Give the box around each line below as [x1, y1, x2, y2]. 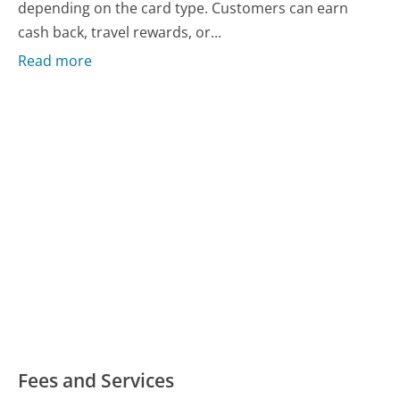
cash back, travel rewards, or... [18, 21, 222, 42]
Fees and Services [18, 368, 175, 394]
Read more [18, 51, 93, 71]
